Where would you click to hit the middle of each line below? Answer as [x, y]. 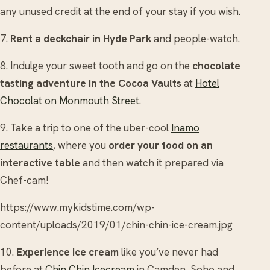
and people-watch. [196, 38]
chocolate [216, 65]
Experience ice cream [69, 252]
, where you [81, 145]
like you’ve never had [170, 252]
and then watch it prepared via [152, 162]
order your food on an [161, 145]
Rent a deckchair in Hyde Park [81, 38]
